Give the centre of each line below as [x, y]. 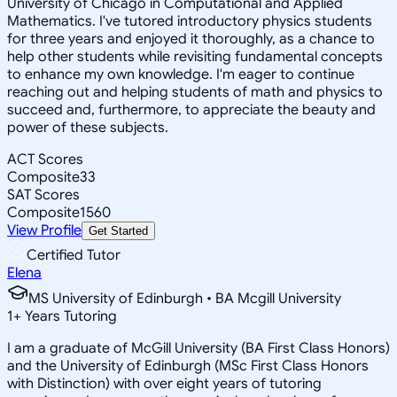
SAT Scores [43, 195]
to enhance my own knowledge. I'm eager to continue [181, 74]
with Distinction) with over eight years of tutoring [164, 383]
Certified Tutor [74, 255]
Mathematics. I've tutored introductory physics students [190, 21]
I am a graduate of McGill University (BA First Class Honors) [198, 348]
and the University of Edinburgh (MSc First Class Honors [188, 366]
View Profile [44, 230]
